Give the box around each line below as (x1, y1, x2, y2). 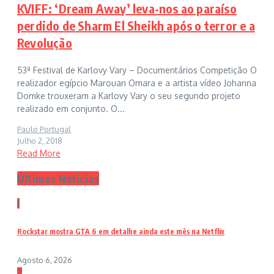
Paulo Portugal (17, 124, 71, 134)
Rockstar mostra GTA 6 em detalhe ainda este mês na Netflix (17, 227, 224, 237)
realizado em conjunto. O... (17, 103, 125, 114)
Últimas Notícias (17, 171, 100, 185)
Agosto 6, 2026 (17, 255, 72, 265)
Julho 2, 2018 (17, 135, 62, 146)
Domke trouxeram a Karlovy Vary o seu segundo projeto (17, 90, 240, 101)
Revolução (17, 34, 72, 50)
